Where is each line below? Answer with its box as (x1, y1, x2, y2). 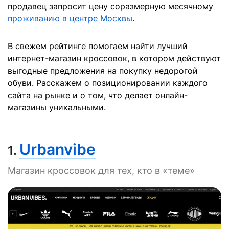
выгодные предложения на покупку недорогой (8, 65, 198, 76)
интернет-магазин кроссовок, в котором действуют (8, 53, 221, 63)
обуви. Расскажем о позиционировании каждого (8, 78, 208, 88)
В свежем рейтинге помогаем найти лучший (8, 41, 188, 51)
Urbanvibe (19, 140, 96, 158)
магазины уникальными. (8, 102, 106, 112)
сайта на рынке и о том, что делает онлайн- (8, 90, 188, 100)
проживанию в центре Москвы (8, 13, 132, 24)
